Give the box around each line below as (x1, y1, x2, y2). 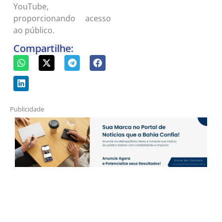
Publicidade (10, 105, 44, 114)
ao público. (13, 24, 55, 36)
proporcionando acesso (13, 12, 111, 24)
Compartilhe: (13, 42, 73, 55)
